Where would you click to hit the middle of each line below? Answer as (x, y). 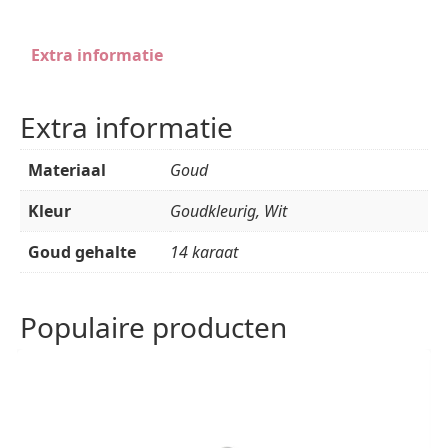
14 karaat (204, 251)
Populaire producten (153, 326)
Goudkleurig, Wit (228, 210)
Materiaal (67, 169)
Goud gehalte (82, 251)
